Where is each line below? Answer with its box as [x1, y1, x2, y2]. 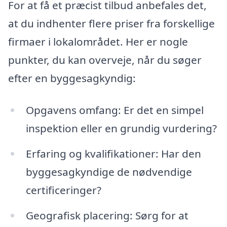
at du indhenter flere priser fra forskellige [8, 16, 215, 30]
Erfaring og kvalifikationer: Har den [25, 146, 201, 161]
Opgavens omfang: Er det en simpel [25, 103, 204, 118]
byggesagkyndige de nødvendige [25, 165, 192, 179]
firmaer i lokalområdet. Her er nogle [8, 34, 188, 49]
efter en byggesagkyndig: [8, 70, 136, 85]
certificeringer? [25, 183, 101, 198]
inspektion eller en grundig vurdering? [25, 121, 217, 136]
